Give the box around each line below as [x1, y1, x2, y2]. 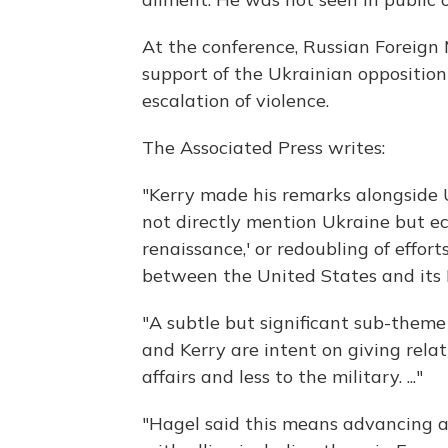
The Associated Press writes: [142, 136, 385, 160]
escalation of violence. [142, 89, 329, 113]
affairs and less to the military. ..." [142, 365, 423, 389]
